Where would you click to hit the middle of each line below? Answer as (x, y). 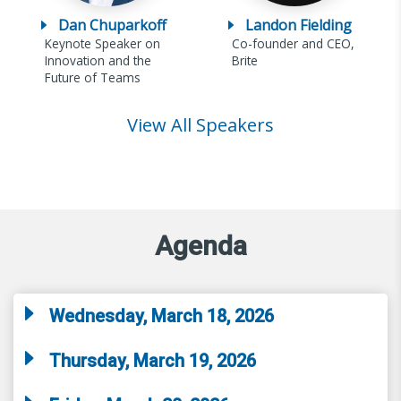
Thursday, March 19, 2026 (153, 360)
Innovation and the (98, 60)
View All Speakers (200, 124)
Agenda (200, 245)
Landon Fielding (298, 25)
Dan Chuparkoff (112, 25)
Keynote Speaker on (102, 43)
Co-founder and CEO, (293, 43)
